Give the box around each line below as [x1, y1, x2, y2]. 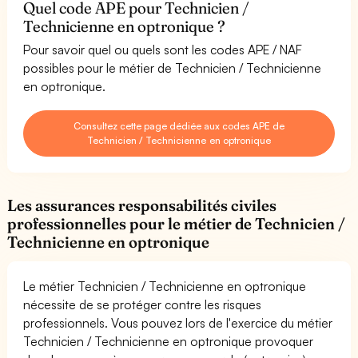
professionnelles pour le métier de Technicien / [7, 213, 346, 233]
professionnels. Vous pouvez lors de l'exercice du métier [23, 314, 333, 331]
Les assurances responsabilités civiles [7, 195, 277, 215]
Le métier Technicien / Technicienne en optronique [23, 277, 307, 294]
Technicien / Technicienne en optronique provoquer [23, 332, 314, 349]
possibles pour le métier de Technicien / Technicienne [23, 59, 322, 76]
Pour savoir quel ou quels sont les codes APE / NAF [23, 41, 303, 58]
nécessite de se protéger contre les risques [23, 296, 262, 312]
